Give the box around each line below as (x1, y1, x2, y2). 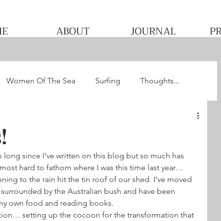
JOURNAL (130, 23, 176, 40)
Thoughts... (140, 76, 180, 85)
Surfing (95, 76, 120, 85)
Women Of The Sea (6, 76, 75, 85)
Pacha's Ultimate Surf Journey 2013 (42, 115, 164, 125)
